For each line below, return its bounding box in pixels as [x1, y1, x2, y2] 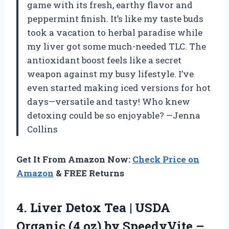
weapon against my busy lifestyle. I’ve [27, 67, 194, 80]
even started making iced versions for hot [27, 81, 211, 94]
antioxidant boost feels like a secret [27, 54, 181, 66]
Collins [27, 123, 58, 135]
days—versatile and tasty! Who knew [27, 95, 190, 107]
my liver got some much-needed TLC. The [27, 40, 206, 52]
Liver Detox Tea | [30, 199, 132, 216]
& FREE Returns [54, 167, 124, 179]
